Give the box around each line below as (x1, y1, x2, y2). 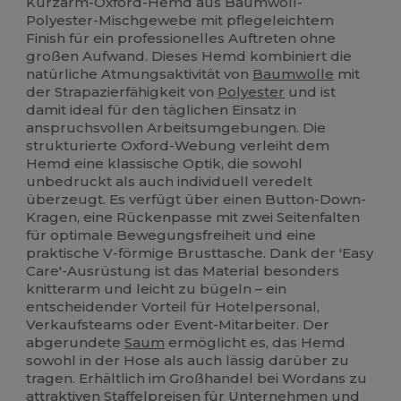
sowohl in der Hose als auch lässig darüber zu (26, 351, 350, 369)
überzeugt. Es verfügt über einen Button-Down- (26, 190, 367, 208)
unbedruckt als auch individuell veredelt (26, 172, 313, 190)
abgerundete (26, 333, 125, 351)
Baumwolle (252, 64, 335, 82)
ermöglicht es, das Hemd (165, 333, 346, 351)
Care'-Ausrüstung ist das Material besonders (26, 261, 340, 279)
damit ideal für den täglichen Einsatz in (26, 100, 297, 118)
